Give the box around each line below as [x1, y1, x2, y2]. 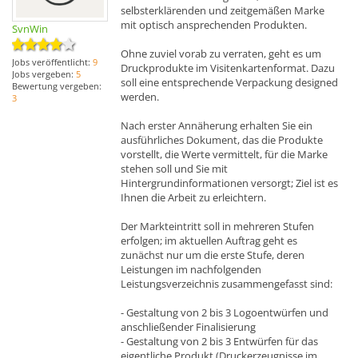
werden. [121, 89, 159, 104]
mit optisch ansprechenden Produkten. [121, 17, 307, 32]
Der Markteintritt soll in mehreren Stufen [121, 218, 314, 233]
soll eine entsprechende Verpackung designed [121, 74, 338, 89]
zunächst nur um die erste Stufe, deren [121, 247, 304, 262]
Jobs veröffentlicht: [12, 56, 93, 69]
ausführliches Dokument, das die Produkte [121, 132, 323, 147]
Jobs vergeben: [12, 68, 76, 81]
